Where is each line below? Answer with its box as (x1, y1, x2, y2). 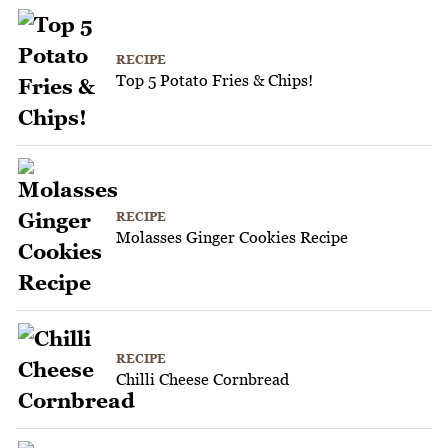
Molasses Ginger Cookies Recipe (116, 228, 348, 247)
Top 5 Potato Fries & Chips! (116, 71, 313, 90)
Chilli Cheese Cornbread (116, 369, 289, 388)
